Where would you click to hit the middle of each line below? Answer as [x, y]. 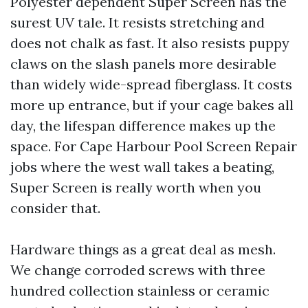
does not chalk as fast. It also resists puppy [150, 43]
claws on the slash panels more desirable [143, 64]
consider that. [55, 208]
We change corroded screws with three [138, 270]
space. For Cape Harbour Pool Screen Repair [154, 146]
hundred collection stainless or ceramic [140, 290]
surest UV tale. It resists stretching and [137, 22]
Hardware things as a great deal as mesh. [143, 249]
